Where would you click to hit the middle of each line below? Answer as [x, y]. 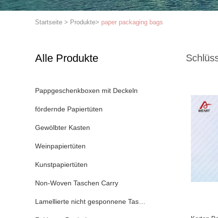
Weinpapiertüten [60, 146]
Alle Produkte [67, 58]
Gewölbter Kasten [63, 127]
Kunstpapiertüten [61, 164]
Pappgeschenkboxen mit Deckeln [86, 91]
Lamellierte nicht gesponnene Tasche [92, 201]
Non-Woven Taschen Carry [77, 183]
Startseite [49, 22]
